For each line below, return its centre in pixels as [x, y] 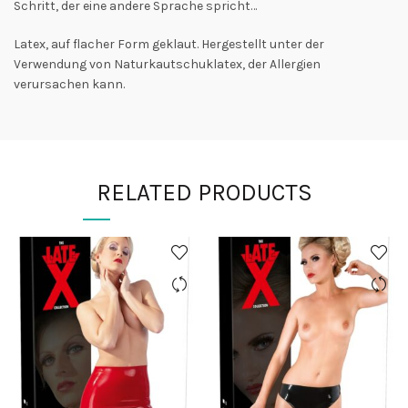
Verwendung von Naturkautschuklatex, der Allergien [167, 64]
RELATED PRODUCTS [204, 192]
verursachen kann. [69, 84]
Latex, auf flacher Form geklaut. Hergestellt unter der [169, 44]
